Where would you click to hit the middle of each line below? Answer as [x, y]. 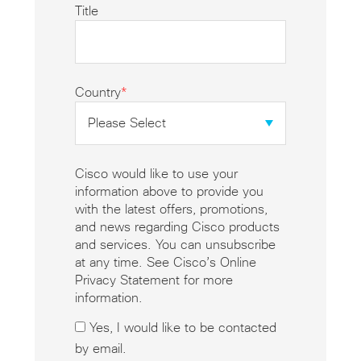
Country [98, 93]
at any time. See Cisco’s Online [165, 263]
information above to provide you [169, 192]
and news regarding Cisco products [177, 228]
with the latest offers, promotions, [171, 210]
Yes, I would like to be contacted [183, 328]
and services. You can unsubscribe [175, 245]
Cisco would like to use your [156, 174]
